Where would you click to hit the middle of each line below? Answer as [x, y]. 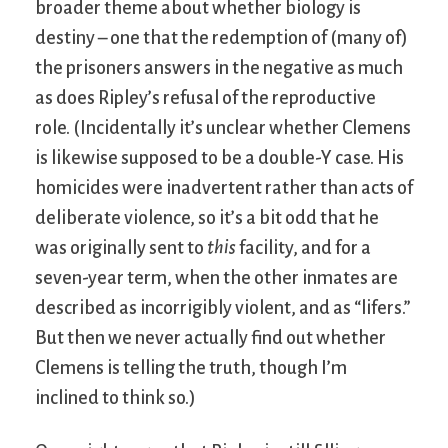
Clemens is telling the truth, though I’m [191, 368]
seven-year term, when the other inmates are [216, 278]
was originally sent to [121, 248]
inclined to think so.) [115, 398]
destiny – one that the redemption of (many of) [221, 38]
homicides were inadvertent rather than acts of [224, 188]
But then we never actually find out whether [210, 338]
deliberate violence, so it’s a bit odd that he [207, 218]
